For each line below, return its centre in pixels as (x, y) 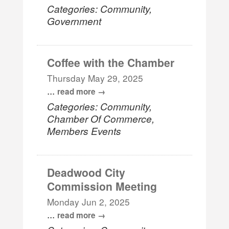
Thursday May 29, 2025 (95, 78)
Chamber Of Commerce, (101, 118)
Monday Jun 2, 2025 (89, 201)
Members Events (84, 130)
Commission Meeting (102, 186)
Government (74, 20)
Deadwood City (86, 172)
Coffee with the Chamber (111, 62)
